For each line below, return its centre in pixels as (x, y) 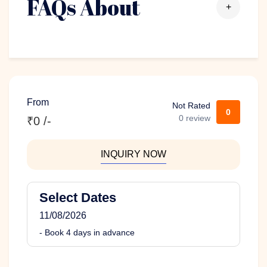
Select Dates (78, 197)
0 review (195, 118)
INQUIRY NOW (133, 154)
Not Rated (191, 105)
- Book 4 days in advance (87, 232)
